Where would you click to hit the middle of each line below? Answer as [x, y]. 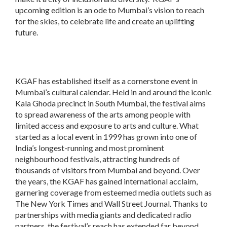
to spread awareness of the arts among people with [103, 115]
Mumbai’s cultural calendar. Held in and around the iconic [113, 92]
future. [27, 32]
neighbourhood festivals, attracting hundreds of [98, 159]
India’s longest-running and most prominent [90, 148]
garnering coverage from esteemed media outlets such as [113, 193]
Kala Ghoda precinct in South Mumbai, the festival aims [110, 103]
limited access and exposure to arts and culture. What [107, 126]
